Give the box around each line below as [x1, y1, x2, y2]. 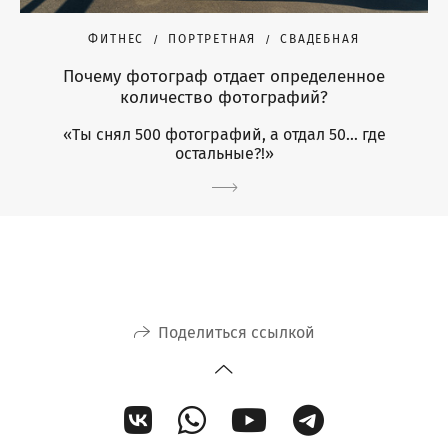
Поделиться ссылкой [157, 322, 315, 342]
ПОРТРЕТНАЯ [168, 32, 257, 47]
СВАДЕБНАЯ [280, 32, 360, 47]
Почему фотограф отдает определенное [63, 66, 385, 88]
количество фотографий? [120, 87, 328, 109]
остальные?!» [174, 144, 274, 164]
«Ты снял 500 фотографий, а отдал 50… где [62, 125, 386, 145]
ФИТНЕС [88, 32, 145, 47]
